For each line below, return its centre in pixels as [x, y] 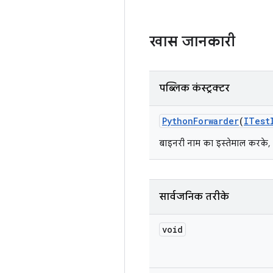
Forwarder [216, 121]
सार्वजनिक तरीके [194, 197]
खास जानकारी [192, 41]
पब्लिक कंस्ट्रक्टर [194, 88]
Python [178, 121]
